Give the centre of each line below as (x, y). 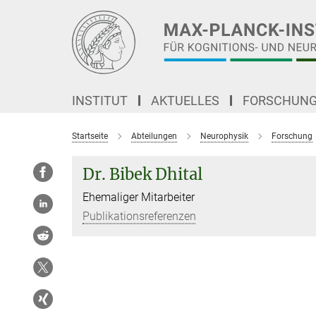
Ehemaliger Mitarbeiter (139, 197)
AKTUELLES (185, 101)
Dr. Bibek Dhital (142, 174)
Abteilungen (154, 136)
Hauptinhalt (33, 13)
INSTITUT (100, 101)
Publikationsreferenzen (139, 216)
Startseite (90, 136)
